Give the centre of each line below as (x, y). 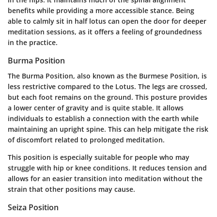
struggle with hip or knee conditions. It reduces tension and (107, 168)
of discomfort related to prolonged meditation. (86, 140)
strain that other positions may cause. (71, 189)
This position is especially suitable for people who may (99, 157)
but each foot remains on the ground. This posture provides (108, 97)
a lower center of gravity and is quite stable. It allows (96, 108)
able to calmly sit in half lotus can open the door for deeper (107, 21)
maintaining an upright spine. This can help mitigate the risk (108, 129)
